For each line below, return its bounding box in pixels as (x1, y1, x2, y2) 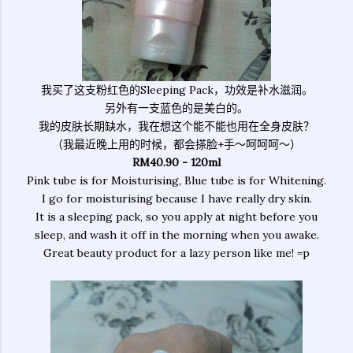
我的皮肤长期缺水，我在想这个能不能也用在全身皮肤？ (39, 119, 314, 133)
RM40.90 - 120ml (132, 155, 221, 169)
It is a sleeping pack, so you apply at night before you (35, 210, 318, 224)
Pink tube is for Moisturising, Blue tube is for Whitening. (27, 173, 326, 188)
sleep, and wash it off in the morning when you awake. (34, 228, 319, 242)
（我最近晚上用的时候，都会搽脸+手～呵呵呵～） (52, 137, 301, 151)
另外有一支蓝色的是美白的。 (105, 101, 248, 115)
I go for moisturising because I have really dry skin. (41, 191, 312, 206)
